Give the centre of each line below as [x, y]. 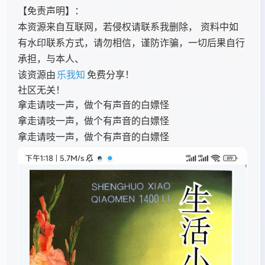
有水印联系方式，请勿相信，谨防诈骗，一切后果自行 [131, 43]
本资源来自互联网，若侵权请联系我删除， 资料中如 [128, 27]
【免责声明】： [51, 11]
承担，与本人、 [51, 59]
